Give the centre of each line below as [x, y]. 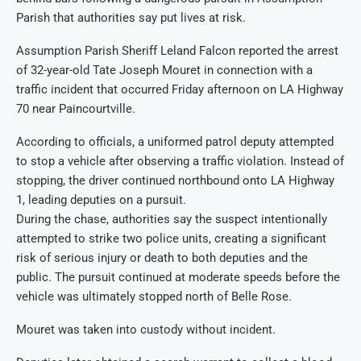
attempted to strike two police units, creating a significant [171, 238]
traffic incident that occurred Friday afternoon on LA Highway [180, 89]
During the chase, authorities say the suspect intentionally [172, 219]
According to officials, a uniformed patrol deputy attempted [175, 141]
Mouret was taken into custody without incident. [146, 329]
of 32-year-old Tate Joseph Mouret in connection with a [164, 70]
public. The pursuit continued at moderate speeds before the [178, 277]
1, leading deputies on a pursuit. [101, 199]
